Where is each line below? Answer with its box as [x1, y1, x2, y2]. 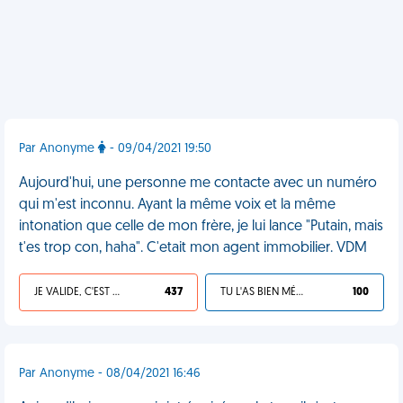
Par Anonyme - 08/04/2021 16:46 [19, 367, 201, 381]
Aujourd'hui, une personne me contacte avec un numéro [19, 176, 377, 191]
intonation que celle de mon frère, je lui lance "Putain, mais [19, 219, 383, 234]
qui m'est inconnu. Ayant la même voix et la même [19, 198, 336, 212]
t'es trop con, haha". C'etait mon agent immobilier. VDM [19, 241, 367, 255]
